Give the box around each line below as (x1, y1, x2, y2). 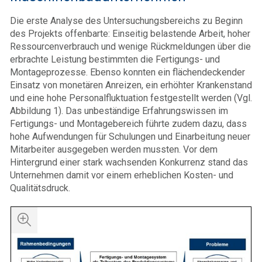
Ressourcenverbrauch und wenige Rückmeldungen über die (10, 41, 251, 52)
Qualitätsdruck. (10, 182, 70, 194)
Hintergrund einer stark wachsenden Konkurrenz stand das (10, 157, 248, 168)
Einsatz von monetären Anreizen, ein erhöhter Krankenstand (10, 80, 252, 91)
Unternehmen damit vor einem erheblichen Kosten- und (10, 170, 233, 181)
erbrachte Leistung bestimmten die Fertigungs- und (10, 54, 220, 65)
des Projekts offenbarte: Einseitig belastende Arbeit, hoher (10, 28, 250, 39)
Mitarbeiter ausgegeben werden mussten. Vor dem (10, 144, 218, 155)
